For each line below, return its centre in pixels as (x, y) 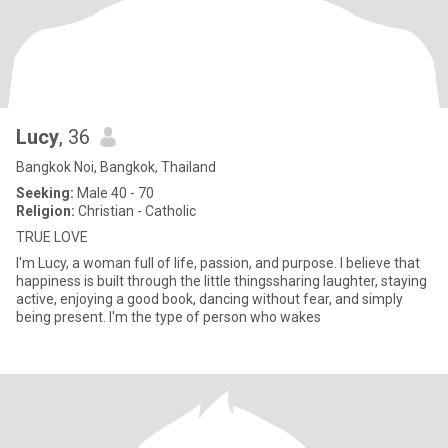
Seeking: (45, 193)
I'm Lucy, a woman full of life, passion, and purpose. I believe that (218, 263)
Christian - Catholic (135, 211)
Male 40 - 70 (114, 193)
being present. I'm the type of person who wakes (168, 317)
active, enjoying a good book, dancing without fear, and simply (209, 299)
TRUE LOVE (52, 237)
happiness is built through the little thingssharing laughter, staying (221, 281)
